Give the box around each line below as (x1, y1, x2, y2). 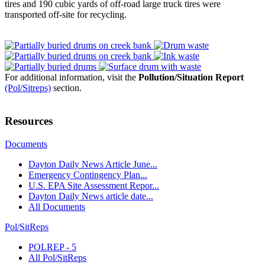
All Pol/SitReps (28, 253, 86, 263)
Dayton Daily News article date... (28, 191, 153, 202)
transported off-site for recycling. (5, 9, 127, 20)
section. (53, 82, 82, 93)
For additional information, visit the (5, 72, 138, 82)
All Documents (28, 202, 85, 212)
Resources (5, 115, 53, 128)
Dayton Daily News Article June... (28, 159, 157, 170)
